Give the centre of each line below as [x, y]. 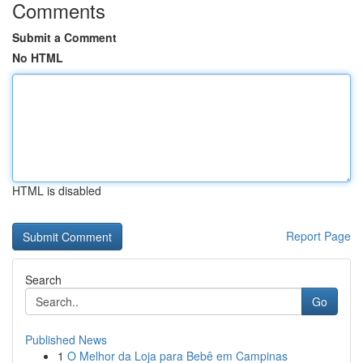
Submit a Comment [64, 37]
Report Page [318, 236]
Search [43, 280]
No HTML [38, 58]
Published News [66, 340]
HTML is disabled [57, 190]
